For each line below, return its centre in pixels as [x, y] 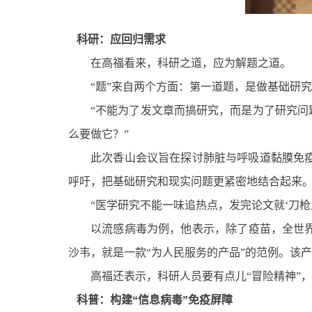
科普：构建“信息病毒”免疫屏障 [150, 300]
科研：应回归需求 [117, 40]
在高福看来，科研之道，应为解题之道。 [191, 63]
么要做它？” [99, 134]
